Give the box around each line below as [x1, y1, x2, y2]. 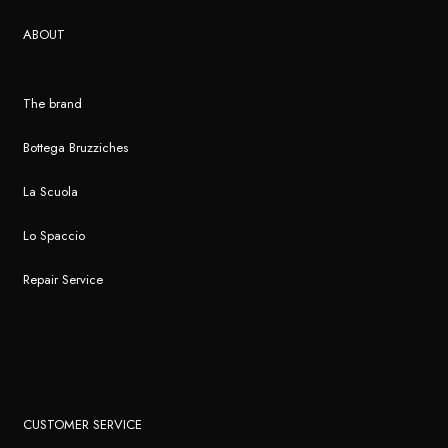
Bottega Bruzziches [23, 137, 129, 157]
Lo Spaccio [23, 225, 86, 245]
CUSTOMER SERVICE [23, 414, 143, 434]
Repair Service [23, 269, 104, 289]
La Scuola [23, 181, 79, 201]
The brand [23, 93, 83, 113]
